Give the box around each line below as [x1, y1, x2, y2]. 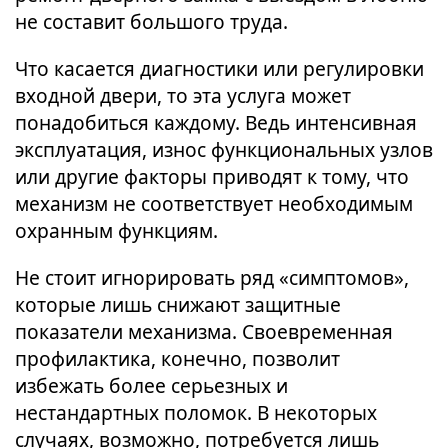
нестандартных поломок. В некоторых [15, 399, 377, 426]
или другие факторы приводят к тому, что [15, 163, 409, 190]
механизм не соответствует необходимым [15, 190, 413, 217]
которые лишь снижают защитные [15, 291, 341, 318]
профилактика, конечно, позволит [15, 345, 340, 372]
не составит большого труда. [15, 8, 288, 35]
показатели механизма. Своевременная [15, 318, 393, 345]
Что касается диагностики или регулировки [15, 55, 424, 82]
